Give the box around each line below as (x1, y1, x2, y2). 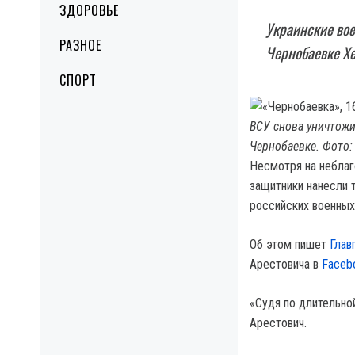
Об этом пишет (250, 237, 330, 252)
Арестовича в (250, 257, 322, 272)
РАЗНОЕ (59, 36, 101, 55)
